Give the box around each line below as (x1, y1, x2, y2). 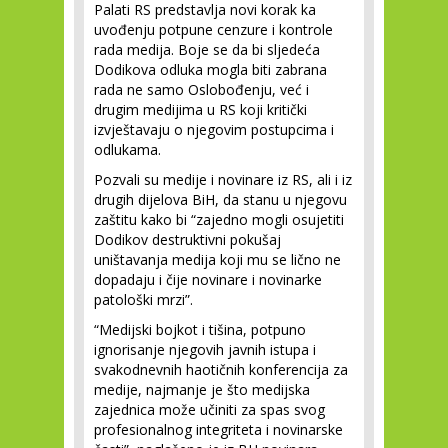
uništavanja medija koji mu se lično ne (94, 250, 341, 269)
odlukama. (94, 140, 161, 159)
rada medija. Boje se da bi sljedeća (94, 40, 320, 59)
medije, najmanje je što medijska (94, 380, 310, 399)
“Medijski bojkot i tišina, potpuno (94, 320, 306, 339)
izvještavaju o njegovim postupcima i (94, 120, 334, 139)
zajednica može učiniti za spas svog (94, 400, 325, 419)
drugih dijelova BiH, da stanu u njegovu (94, 190, 347, 209)
